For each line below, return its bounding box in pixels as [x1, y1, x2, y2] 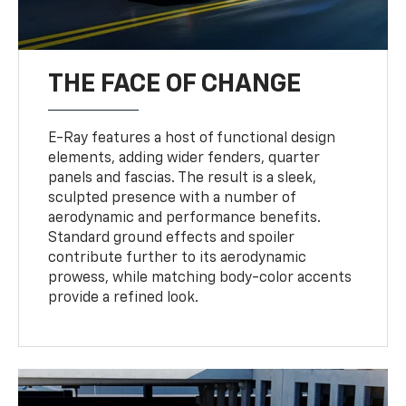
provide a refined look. [48, 290, 199, 305]
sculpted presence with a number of [48, 190, 296, 206]
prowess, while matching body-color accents [48, 270, 353, 285]
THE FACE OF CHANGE [48, 71, 302, 97]
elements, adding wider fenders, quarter [48, 150, 321, 166]
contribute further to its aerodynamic [48, 250, 307, 266]
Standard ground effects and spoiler [48, 230, 295, 246]
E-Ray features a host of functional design [48, 130, 336, 146]
